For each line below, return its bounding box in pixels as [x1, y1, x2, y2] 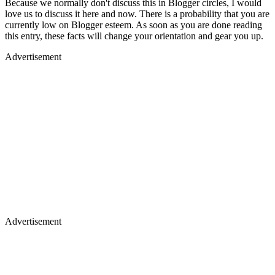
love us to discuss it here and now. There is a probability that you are [5, 8, 269, 19]
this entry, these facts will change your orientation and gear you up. [5, 30, 263, 41]
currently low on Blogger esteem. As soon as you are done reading [5, 19, 262, 30]
